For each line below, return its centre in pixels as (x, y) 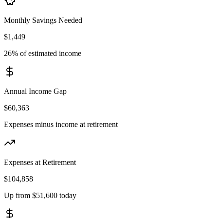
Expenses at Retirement (40, 163)
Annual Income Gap (35, 91)
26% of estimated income (43, 54)
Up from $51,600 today (40, 196)
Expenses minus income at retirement (61, 125)
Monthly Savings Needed (43, 20)
